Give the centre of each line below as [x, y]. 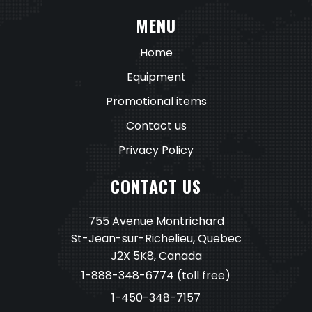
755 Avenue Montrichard [156, 221]
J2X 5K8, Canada [156, 256]
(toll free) [202, 276]
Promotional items [156, 102]
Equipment [156, 77]
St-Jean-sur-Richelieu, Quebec [156, 239]
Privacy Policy [156, 150]
